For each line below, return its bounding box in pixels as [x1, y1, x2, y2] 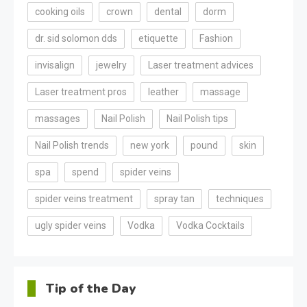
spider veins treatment [35, 193, 133, 205]
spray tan [154, 193, 195, 205]
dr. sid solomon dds [35, 33, 117, 45]
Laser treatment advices [148, 60, 254, 71]
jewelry [96, 60, 127, 71]
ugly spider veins [35, 220, 106, 232]
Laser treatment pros [35, 86, 127, 98]
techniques [216, 193, 264, 205]
